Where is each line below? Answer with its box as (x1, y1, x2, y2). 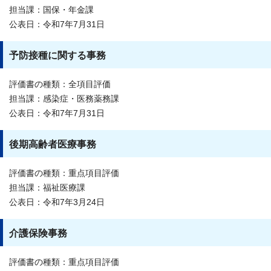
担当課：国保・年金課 (9, 5, 94, 15)
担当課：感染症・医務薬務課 (9, 94, 119, 103)
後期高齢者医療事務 (9, 139, 96, 149)
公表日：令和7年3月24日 (9, 197, 105, 207)
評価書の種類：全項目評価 (9, 79, 111, 89)
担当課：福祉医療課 (9, 183, 85, 192)
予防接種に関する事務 (9, 50, 106, 60)
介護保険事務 (9, 227, 67, 238)
